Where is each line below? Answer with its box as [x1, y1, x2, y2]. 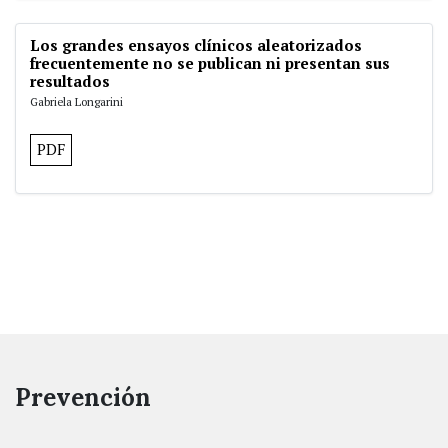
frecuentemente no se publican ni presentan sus [30, 53, 390, 73]
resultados [30, 71, 110, 91]
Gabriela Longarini [30, 94, 123, 109]
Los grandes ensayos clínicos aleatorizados [30, 35, 362, 55]
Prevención [15, 382, 151, 413]
